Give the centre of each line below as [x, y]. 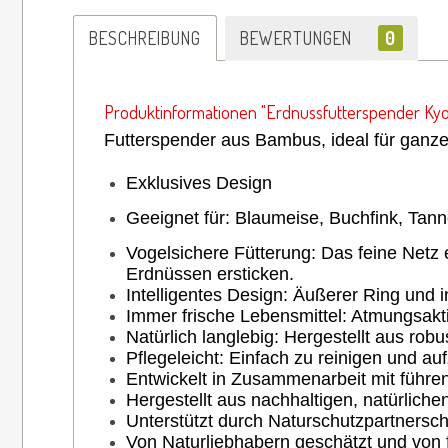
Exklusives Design [199, 182]
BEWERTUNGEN [298, 37]
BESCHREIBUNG [145, 37]
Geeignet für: [180, 217]
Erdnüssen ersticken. [210, 273]
